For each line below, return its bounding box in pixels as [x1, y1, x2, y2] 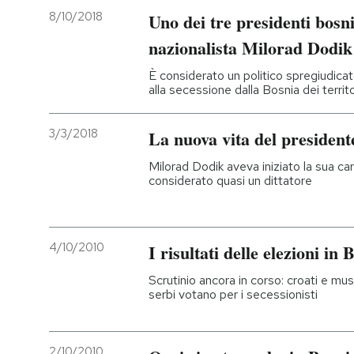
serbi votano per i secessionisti [149, 285, 318, 303]
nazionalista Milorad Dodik [149, 34, 352, 61]
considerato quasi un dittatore [149, 171, 312, 189]
